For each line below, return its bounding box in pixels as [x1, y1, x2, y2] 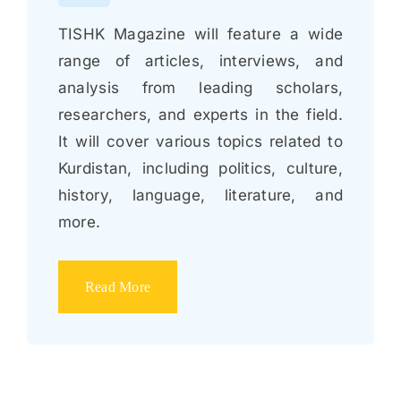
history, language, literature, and [57, 185, 344, 204]
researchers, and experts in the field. [57, 105, 344, 124]
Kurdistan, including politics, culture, [57, 158, 344, 177]
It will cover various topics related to [57, 132, 344, 150]
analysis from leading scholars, [57, 78, 344, 97]
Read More [84, 278, 151, 294]
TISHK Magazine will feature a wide [57, 24, 344, 43]
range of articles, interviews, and [57, 51, 344, 70]
